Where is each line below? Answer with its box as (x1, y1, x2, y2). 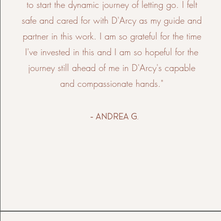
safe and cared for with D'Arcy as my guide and (22, 14, 202, 26)
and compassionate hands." (60, 77, 164, 89)
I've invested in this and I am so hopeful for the (25, 46, 199, 58)
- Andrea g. (90, 111, 139, 121)
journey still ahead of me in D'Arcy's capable (28, 62, 196, 74)
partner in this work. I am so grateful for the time (22, 30, 201, 42)
